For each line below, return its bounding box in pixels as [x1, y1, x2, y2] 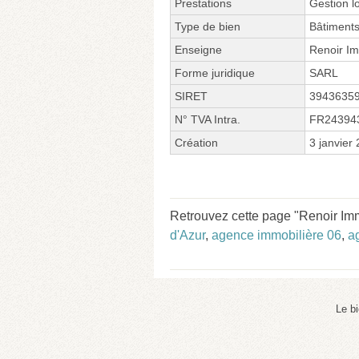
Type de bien [175, 19, 240, 33]
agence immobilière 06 [212, 228, 341, 242]
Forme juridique [175, 66, 255, 79]
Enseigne [175, 42, 222, 56]
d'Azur [170, 228, 205, 242]
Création [175, 135, 218, 149]
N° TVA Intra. [175, 112, 240, 126]
